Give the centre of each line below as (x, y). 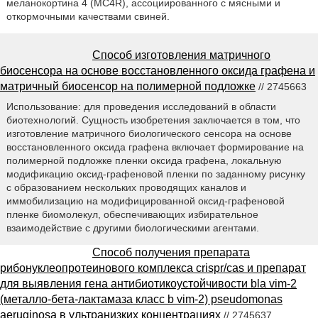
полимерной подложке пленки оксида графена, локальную (144, 161)
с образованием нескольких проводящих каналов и (126, 188)
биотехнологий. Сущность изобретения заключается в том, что (153, 120)
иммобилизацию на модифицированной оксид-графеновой (145, 201)
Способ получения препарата (171, 253)
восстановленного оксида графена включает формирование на (155, 147)
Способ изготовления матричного (181, 55)
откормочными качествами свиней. (88, 16)
